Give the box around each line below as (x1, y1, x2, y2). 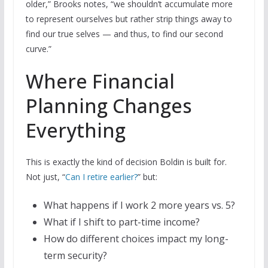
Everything (25, 117, 126, 143)
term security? (43, 248, 107, 262)
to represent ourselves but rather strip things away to (25, 13, 232, 25)
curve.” (25, 42, 51, 54)
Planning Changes (25, 92, 192, 118)
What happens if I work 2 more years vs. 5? (43, 198, 235, 212)
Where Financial (25, 68, 175, 94)
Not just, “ (25, 170, 65, 182)
